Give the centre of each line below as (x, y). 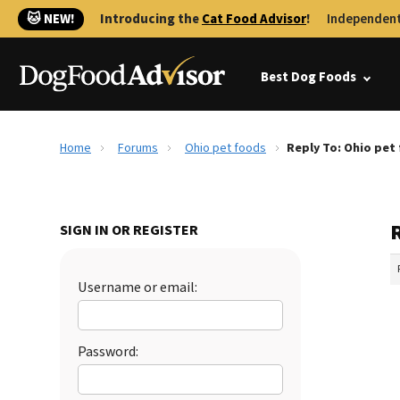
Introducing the (151, 19)
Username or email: (137, 287)
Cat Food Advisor (254, 19)
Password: (108, 352)
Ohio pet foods (225, 148)
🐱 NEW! (51, 19)
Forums (138, 148)
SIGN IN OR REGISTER (129, 230)
